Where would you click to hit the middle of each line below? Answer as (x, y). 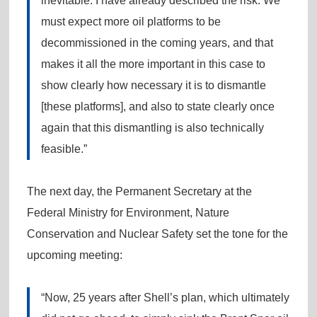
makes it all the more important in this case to (153, 64)
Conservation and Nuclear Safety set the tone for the (157, 234)
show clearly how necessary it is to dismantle (153, 85)
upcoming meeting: (74, 255)
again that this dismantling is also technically (152, 127)
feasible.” (64, 149)
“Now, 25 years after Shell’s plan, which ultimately (165, 297)
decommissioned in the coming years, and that (157, 42)
